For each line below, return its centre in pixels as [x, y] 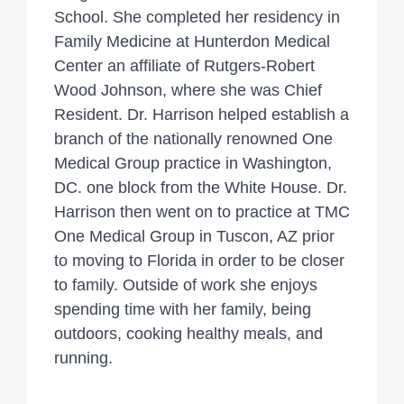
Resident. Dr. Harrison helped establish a [202, 115]
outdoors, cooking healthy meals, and [188, 334]
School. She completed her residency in [197, 18]
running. [83, 358]
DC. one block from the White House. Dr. [201, 188]
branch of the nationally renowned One [193, 139]
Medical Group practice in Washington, [193, 164]
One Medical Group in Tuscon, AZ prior [194, 237]
